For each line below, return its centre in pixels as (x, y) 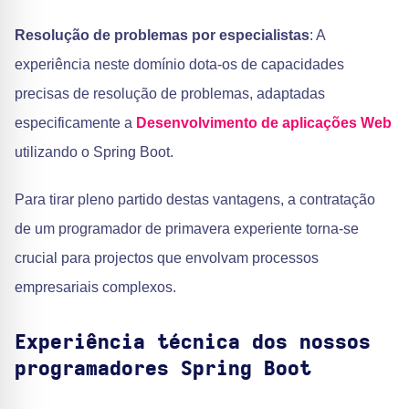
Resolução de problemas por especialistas (162, 35)
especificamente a (75, 123)
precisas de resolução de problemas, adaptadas (170, 94)
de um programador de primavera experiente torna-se (187, 229)
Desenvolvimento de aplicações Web (264, 123)
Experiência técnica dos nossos (193, 342)
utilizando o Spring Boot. (94, 152)
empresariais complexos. (95, 287)
